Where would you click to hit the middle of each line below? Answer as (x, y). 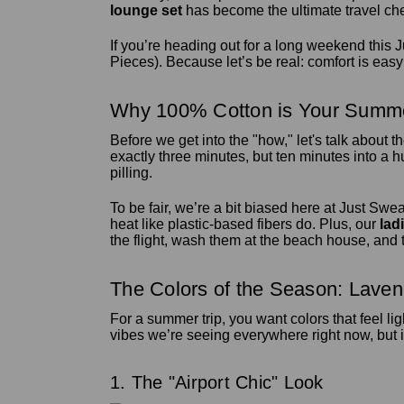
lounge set (146, 10)
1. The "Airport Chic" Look (217, 382)
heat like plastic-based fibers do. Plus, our (245, 224)
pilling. (131, 172)
